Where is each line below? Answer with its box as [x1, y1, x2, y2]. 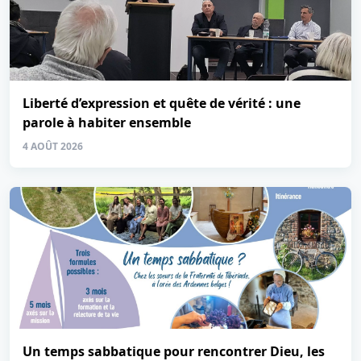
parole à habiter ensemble [23, 114, 191, 131]
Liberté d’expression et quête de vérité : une [23, 94, 301, 112]
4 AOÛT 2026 [23, 139, 83, 153]
